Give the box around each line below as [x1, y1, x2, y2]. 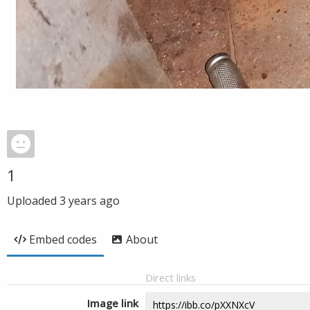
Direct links [145, 271, 196, 284]
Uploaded [7, 193, 60, 208]
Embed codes [29, 232, 97, 247]
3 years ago [60, 193, 120, 208]
